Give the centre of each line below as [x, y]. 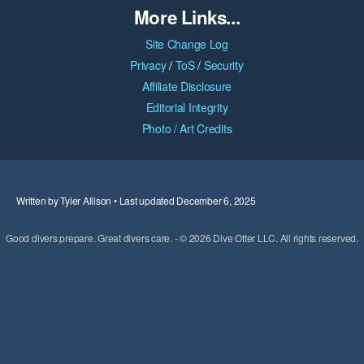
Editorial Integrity [187, 107]
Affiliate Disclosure [187, 86]
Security [223, 65]
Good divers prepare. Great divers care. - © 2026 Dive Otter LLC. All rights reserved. [182, 238]
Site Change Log [187, 44]
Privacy [148, 65]
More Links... [187, 17]
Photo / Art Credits [187, 128]
